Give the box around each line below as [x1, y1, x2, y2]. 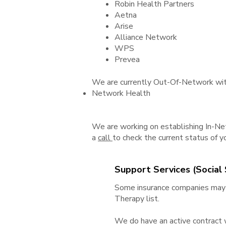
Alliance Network [115, 32, 177, 43]
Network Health [92, 88, 150, 99]
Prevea [115, 54, 140, 65]
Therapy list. [115, 193, 159, 204]
